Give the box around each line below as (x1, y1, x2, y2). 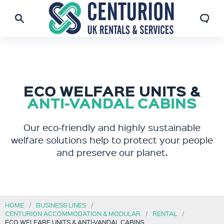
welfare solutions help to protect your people (11, 133, 213, 146)
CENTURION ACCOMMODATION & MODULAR (5, 209, 140, 217)
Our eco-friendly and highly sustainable (23, 121, 200, 133)
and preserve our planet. (56, 146, 168, 158)
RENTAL (152, 209, 177, 217)
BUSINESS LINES (36, 200, 86, 209)
